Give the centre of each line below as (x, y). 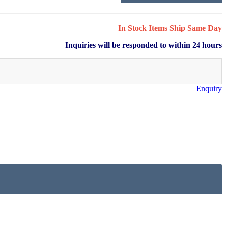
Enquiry (209, 89)
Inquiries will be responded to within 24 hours (144, 45)
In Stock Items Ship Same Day (170, 28)
